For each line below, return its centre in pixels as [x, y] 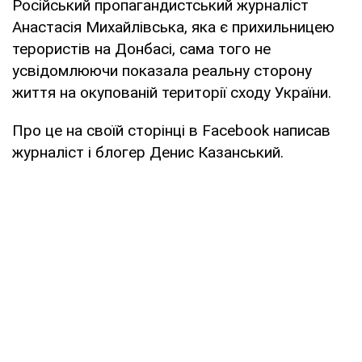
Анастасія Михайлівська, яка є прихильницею [173, 27]
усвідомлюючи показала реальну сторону [162, 70]
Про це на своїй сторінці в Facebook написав [171, 130]
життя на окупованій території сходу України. [172, 92]
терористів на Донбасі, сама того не [141, 48]
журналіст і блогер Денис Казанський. [148, 152]
